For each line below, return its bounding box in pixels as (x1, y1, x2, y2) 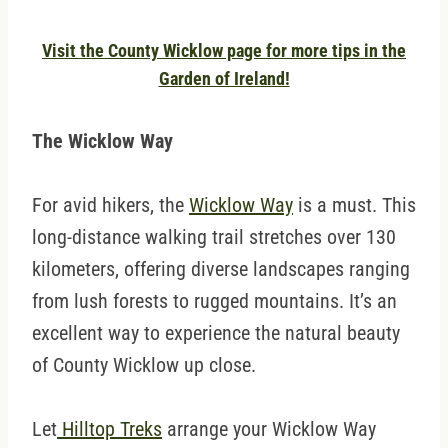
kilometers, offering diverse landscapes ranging (32, 257, 410, 282)
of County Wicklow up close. (32, 353, 256, 378)
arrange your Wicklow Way (162, 417, 376, 442)
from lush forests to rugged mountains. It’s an (32, 289, 397, 314)
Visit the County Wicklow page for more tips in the (42, 41, 406, 62)
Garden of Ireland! (158, 69, 290, 90)
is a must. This (293, 193, 416, 218)
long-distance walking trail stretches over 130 (32, 225, 396, 250)
